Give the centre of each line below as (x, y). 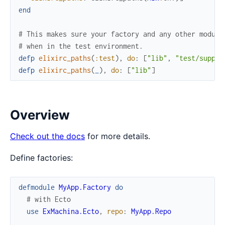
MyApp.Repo (151, 211)
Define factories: (41, 158)
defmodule (37, 187)
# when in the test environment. (81, 46)
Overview (40, 115)
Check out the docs (47, 136)
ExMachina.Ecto (71, 211)
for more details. (118, 136)
